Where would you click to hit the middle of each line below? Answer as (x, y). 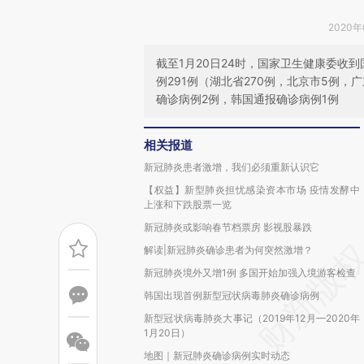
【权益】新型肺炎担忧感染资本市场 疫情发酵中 (252, 190)
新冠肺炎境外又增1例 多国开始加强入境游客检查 (250, 273)
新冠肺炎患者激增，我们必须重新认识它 (232, 167)
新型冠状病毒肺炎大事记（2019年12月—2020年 (252, 318)
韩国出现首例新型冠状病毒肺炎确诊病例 (232, 295)
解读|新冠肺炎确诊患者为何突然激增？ (228, 250)
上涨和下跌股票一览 (188, 204)
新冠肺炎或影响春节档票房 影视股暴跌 (228, 227)
